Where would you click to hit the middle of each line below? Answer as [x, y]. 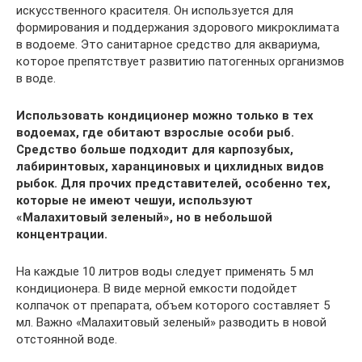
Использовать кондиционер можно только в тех [165, 116]
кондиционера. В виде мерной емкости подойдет [157, 288]
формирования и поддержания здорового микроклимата [178, 27]
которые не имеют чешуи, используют [135, 200]
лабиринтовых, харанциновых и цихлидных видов [170, 166]
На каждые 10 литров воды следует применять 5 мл [165, 271]
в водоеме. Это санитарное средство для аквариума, [168, 44]
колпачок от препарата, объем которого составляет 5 [173, 305]
